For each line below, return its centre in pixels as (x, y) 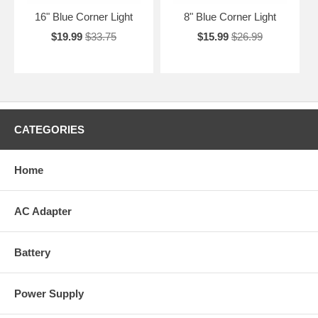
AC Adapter (43, 211)
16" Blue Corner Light (83, 16)
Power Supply (49, 293)
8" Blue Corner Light (230, 16)
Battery (32, 252)
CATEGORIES (49, 129)
